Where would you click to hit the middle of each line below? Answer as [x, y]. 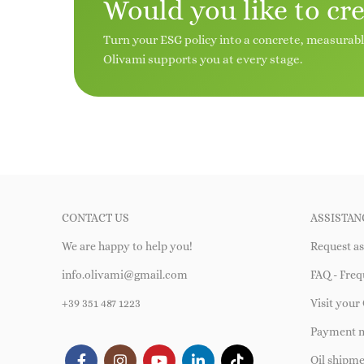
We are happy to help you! [127, 246]
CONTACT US [95, 217]
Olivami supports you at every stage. [203, 59]
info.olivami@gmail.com [125, 274]
